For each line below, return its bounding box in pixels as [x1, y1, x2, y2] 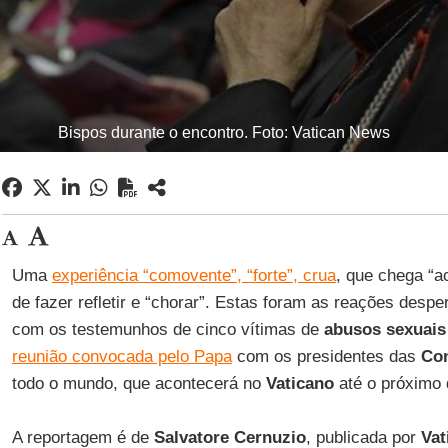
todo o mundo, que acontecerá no [11, 374, 266, 393]
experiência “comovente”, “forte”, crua [51, 266, 336, 285]
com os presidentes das [231, 347, 421, 366]
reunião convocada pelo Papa [11, 347, 232, 366]
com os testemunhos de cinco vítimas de [11, 320, 324, 339]
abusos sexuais [323, 320, 446, 339]
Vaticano [265, 374, 334, 393]
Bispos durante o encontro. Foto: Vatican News [58, 124, 390, 141]
